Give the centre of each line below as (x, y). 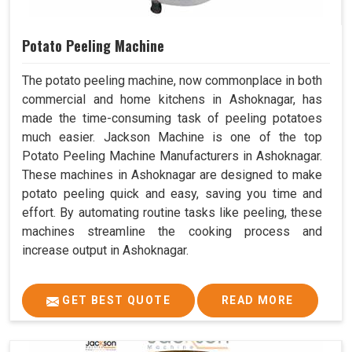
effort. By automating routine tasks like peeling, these (172, 213)
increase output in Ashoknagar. (105, 251)
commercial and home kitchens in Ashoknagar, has (172, 100)
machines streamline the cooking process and (172, 232)
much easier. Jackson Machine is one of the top (172, 137)
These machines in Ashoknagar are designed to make (172, 175)
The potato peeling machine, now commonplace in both (172, 81)
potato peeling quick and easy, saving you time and (172, 194)
